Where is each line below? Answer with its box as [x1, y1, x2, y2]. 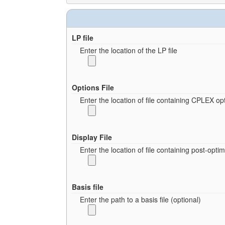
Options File [72, 82, 114, 92]
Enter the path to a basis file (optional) [80, 194, 201, 204]
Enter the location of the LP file [80, 45, 177, 55]
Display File [72, 132, 112, 142]
